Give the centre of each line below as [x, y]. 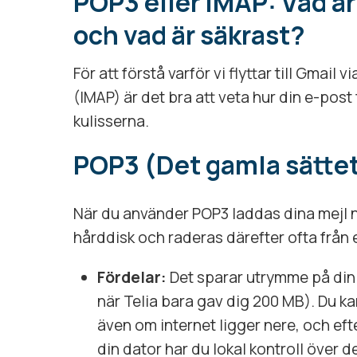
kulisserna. [111, 121]
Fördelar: [132, 277]
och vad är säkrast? [189, 35]
